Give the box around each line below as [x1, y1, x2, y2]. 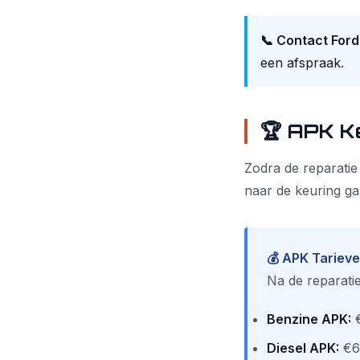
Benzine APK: [267, 311, 351, 327]
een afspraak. [260, 55, 344, 71]
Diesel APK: [267, 340, 339, 356]
